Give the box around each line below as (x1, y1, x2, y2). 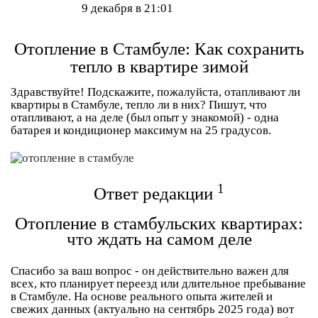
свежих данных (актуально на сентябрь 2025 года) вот (11, 302, 294, 317)
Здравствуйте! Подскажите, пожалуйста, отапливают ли (11, 85, 300, 99)
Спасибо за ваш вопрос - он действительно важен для (11, 264, 289, 278)
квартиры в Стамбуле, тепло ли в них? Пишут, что (11, 98, 267, 111)
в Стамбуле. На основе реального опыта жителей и (11, 290, 273, 304)
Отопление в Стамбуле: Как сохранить (14, 39, 304, 58)
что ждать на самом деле (66, 229, 252, 249)
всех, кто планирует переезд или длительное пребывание (11, 277, 306, 291)
